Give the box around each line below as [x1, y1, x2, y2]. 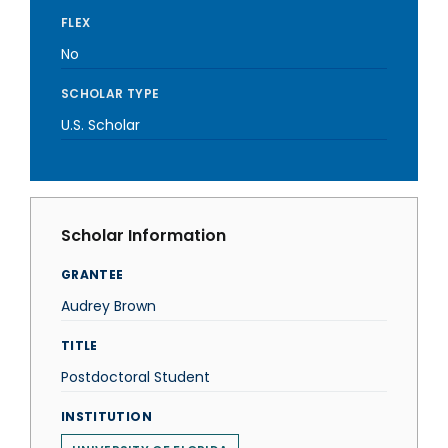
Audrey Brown [61, 296, 156, 316]
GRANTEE [61, 266, 124, 283]
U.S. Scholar [61, 115, 140, 135]
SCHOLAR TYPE [61, 85, 160, 102]
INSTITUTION [61, 408, 152, 425]
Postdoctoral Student [61, 367, 210, 387]
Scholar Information [61, 224, 226, 247]
